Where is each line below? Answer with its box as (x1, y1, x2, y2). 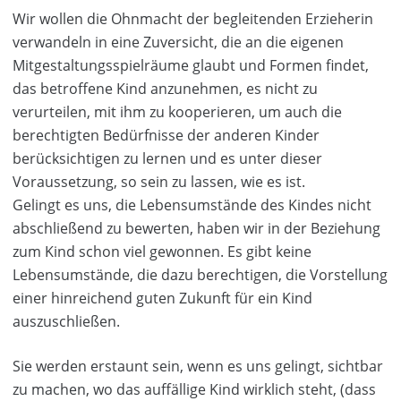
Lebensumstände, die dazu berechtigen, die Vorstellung (13, 265, 388, 285)
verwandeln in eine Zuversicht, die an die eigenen (13, 32, 344, 52)
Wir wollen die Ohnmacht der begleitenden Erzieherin (13, 9, 373, 29)
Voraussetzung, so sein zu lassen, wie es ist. (13, 172, 305, 192)
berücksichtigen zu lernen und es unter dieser (13, 149, 322, 168)
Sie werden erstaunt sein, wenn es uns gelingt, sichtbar (13, 356, 383, 376)
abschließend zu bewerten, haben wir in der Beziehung (13, 218, 380, 238)
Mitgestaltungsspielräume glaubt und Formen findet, (13, 55, 369, 75)
